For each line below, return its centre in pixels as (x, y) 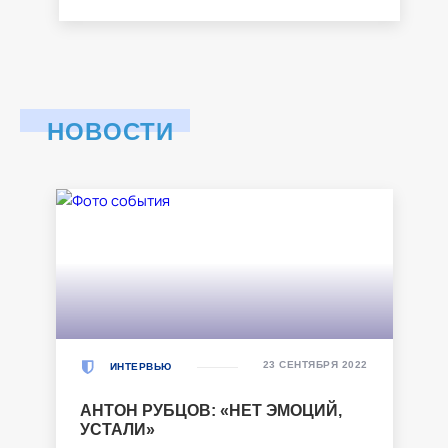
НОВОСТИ (111, 131)
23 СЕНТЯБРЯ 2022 (315, 364)
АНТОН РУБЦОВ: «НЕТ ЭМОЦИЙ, (210, 410)
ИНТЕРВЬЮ (140, 367)
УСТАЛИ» (117, 429)
